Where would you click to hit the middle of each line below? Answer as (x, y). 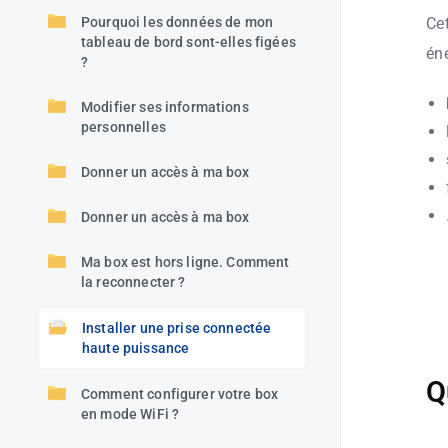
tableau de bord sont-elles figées (188, 42)
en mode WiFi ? (130, 414)
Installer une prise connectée (177, 328)
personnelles (123, 127)
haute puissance (136, 348)
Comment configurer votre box (180, 394)
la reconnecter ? (133, 282)
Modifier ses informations (165, 107)
